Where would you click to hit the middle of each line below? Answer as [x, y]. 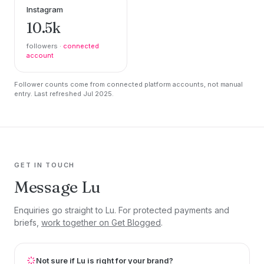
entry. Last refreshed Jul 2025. [64, 93]
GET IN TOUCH [45, 165]
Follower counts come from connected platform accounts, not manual [128, 84]
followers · [45, 46]
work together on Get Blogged [101, 222]
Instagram [45, 9]
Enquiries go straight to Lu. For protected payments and [122, 210]
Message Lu [58, 187]
